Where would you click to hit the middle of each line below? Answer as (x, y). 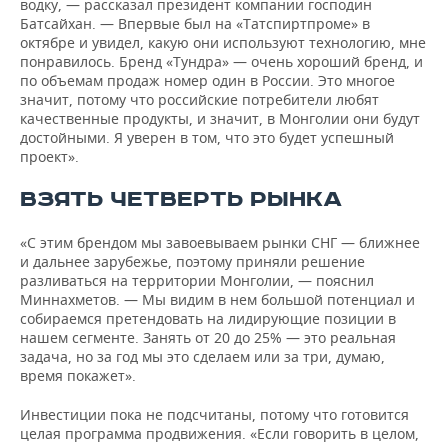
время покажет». (78, 375)
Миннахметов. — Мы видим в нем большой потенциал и (217, 299)
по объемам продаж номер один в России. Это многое (207, 80)
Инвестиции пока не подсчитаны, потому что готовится (214, 414)
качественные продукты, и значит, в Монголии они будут (220, 118)
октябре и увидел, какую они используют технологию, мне (223, 42)
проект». (49, 156)
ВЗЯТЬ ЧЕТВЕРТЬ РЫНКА (181, 199)
